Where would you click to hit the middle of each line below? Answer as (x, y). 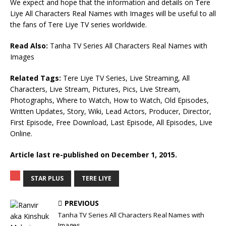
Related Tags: (36, 78)
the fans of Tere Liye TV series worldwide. (78, 24)
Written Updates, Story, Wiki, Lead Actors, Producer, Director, (111, 111)
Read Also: (29, 46)
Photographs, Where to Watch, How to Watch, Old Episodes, (109, 100)
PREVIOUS (82, 203)
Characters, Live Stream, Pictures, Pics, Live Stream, (95, 89)
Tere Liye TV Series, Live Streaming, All (125, 78)
